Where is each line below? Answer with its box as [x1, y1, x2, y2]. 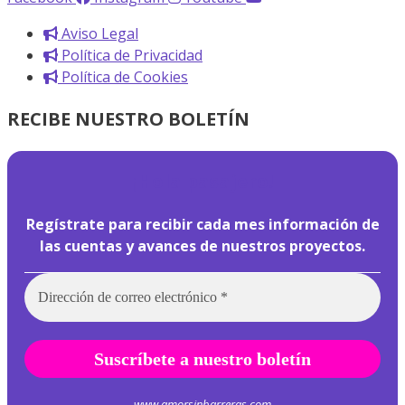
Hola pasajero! [137, 169, 273, 194]
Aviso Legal [61, 24, 138, 44]
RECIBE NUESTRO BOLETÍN [7, 107, 250, 132]
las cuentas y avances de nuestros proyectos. [40, 236, 365, 257]
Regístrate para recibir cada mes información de [25, 214, 380, 235]
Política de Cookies [61, 67, 188, 88]
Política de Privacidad [61, 45, 202, 66]
